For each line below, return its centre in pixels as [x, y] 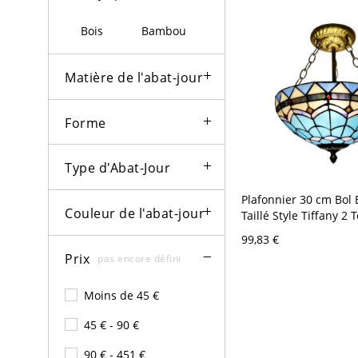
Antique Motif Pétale [296, 231]
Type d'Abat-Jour [117, 168]
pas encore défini [139, 258]
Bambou [164, 31]
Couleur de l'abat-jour [135, 213]
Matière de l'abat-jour [134, 77]
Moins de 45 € [121, 295]
